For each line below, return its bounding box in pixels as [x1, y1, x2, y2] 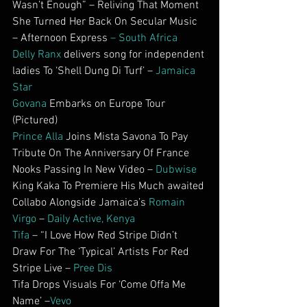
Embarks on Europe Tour [47, 97, 168, 111]
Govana [12, 97, 47, 111]
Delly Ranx [12, 48, 61, 62]
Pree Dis [73, 262, 112, 275]
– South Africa [110, 32, 177, 45]
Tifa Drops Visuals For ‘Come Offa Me [12, 278, 188, 292]
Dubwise [156, 163, 197, 177]
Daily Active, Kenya [47, 212, 135, 226]
